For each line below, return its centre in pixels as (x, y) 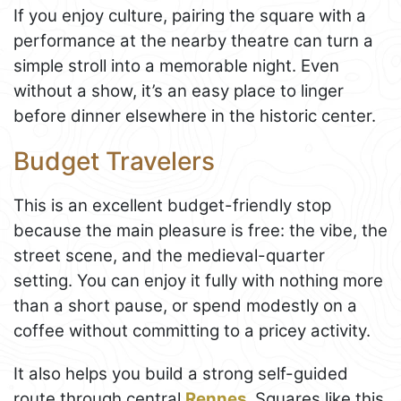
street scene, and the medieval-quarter (169, 255)
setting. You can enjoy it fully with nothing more (198, 280)
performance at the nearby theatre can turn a (193, 40)
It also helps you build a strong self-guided (181, 373)
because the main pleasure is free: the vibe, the (200, 230)
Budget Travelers (114, 161)
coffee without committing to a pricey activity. (192, 330)
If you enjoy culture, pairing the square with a (190, 15)
